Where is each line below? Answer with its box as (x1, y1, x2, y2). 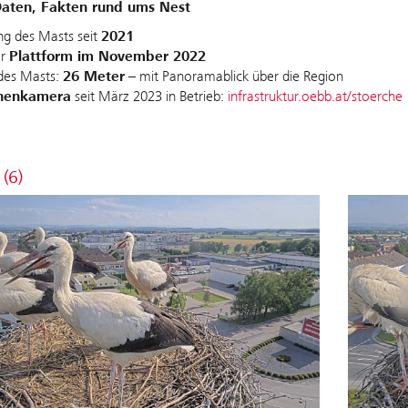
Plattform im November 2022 (8, 47, 206, 66)
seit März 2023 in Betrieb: (70, 87, 228, 106)
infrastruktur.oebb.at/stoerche (227, 87, 403, 106)
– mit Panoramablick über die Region (124, 67, 343, 86)
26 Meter (62, 67, 125, 87)
